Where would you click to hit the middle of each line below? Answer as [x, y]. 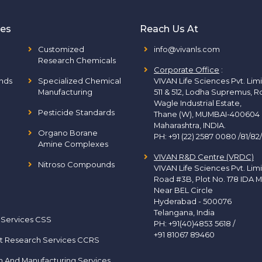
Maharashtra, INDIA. [190, 125]
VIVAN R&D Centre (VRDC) [204, 157]
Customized [61, 49]
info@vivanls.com [187, 49]
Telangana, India [184, 212]
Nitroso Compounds [76, 164]
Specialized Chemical [79, 81]
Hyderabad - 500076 [193, 201]
